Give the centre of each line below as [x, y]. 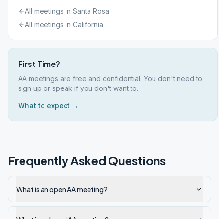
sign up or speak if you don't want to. [78, 88]
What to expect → [48, 105]
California [88, 25]
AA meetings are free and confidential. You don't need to [110, 78]
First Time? [39, 64]
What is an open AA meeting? [62, 189]
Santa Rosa [91, 11]
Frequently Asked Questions [87, 160]
